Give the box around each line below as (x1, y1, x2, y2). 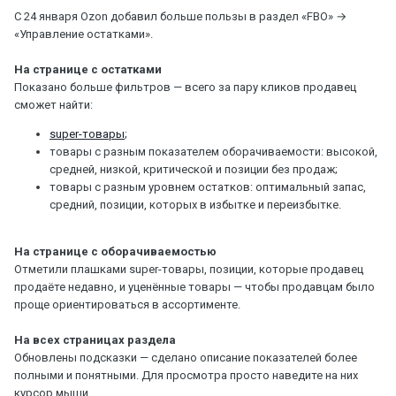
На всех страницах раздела (14, 332, 181, 346)
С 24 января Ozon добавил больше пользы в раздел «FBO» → (14, 9, 346, 23)
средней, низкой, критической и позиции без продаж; (49, 162, 338, 176)
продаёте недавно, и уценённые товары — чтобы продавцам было (14, 279, 375, 293)
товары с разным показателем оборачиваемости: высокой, (49, 144, 377, 158)
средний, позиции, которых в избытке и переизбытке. (49, 197, 341, 211)
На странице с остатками (14, 62, 162, 76)
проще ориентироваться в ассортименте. (14, 297, 240, 311)
